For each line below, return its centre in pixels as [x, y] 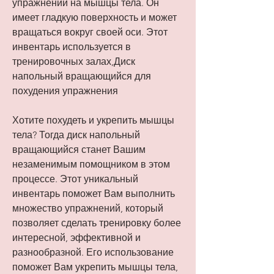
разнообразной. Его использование [93, 253]
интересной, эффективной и [76, 238]
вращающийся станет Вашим [79, 150]
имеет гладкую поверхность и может [94, 18]
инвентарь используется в [72, 47]
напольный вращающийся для [82, 76]
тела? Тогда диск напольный [76, 135]
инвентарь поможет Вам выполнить [94, 194]
